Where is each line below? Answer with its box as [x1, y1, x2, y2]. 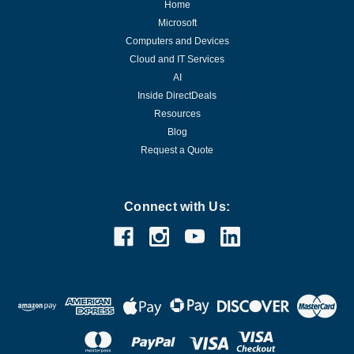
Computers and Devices [125, 35, 229, 47]
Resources [153, 107, 201, 119]
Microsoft [157, 17, 197, 28]
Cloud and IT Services [130, 53, 224, 65]
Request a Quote [141, 144, 213, 156]
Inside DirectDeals [137, 89, 217, 101]
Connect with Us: [124, 199, 230, 213]
